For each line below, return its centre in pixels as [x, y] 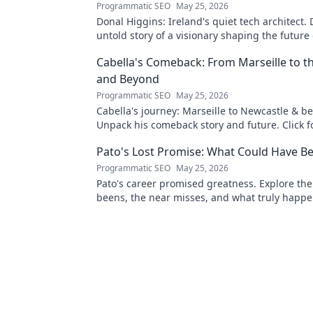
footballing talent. [138, 211]
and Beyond [128, 79]
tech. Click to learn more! [155, 49]
